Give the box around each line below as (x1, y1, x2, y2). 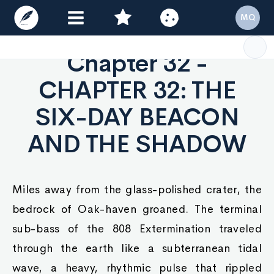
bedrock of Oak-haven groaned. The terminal (12, 202, 262, 216)
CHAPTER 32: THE (39, 75, 235, 106)
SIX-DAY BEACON (35, 102, 239, 133)
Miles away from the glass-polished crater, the (12, 183, 262, 196)
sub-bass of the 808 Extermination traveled (12, 222, 262, 235)
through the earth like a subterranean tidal (12, 242, 262, 255)
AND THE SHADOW (28, 128, 246, 160)
